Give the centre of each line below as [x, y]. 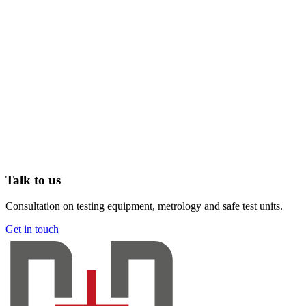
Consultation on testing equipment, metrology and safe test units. [144, 206]
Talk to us [33, 180]
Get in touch [32, 229]
